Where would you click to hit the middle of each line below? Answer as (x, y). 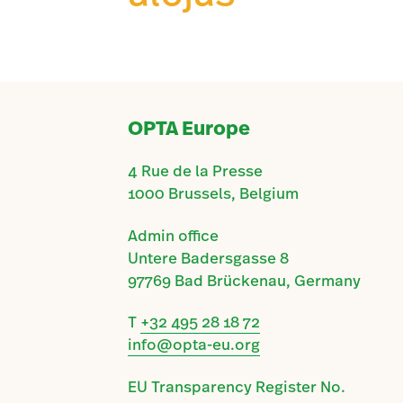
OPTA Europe (189, 129)
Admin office (173, 235)
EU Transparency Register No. (237, 386)
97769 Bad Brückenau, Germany (244, 280)
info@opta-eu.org (194, 345)
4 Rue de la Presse (195, 170)
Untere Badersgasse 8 (208, 258)
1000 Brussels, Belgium (213, 193)
